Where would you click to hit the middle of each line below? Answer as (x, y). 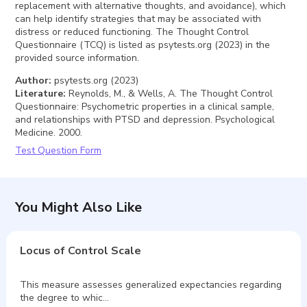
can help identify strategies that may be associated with (138, 19)
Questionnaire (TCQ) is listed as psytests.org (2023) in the (143, 45)
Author (32, 80)
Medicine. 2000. (49, 132)
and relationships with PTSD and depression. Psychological (145, 119)
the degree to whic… (65, 297)
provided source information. (77, 58)
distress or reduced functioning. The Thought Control (132, 32)
